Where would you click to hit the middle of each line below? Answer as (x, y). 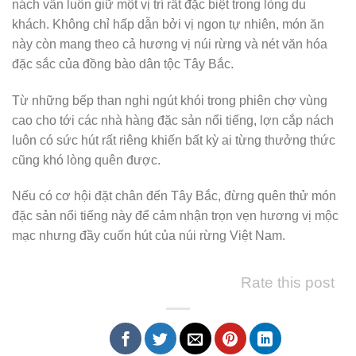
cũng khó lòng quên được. (86, 160)
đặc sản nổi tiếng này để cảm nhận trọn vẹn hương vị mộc (175, 216)
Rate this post (288, 283)
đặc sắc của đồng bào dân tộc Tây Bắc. (123, 64)
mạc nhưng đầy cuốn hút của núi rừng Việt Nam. (149, 236)
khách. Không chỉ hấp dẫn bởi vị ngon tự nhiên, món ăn (168, 24)
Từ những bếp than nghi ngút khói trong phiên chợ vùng (170, 100)
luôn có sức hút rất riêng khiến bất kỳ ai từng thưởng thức (174, 140)
